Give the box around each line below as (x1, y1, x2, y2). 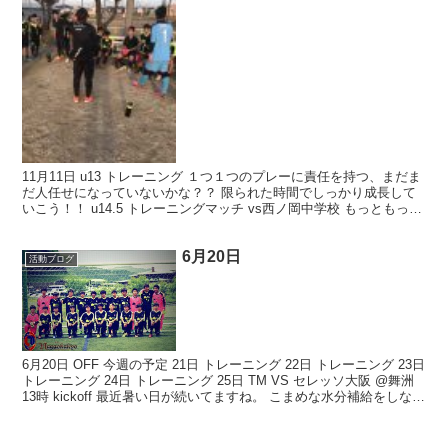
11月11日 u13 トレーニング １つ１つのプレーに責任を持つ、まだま (22, 168, 422, 184)
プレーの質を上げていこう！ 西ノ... (22, 216, 234, 232)
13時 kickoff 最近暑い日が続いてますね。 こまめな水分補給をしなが (22, 389, 426, 405)
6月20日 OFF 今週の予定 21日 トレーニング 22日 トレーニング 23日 (22, 357, 426, 373)
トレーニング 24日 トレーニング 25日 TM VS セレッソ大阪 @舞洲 (22, 373, 415, 389)
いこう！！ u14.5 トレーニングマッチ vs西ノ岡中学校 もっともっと (22, 200, 423, 216)
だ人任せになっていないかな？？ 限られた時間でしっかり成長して (22, 184, 417, 200)
